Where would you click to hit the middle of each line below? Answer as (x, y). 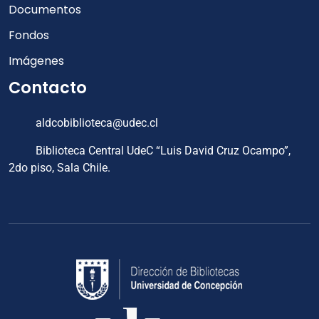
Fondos (29, 35)
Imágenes (36, 61)
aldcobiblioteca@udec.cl (95, 123)
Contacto (48, 88)
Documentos (45, 10)
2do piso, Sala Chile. (59, 168)
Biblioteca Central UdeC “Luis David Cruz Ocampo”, (162, 151)
